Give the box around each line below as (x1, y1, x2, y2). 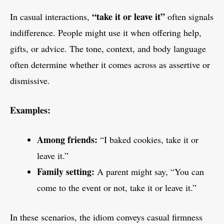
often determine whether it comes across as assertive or (10, 58, 210, 71)
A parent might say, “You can (94, 165, 204, 178)
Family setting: (37, 165, 94, 178)
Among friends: (37, 133, 97, 146)
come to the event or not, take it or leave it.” (37, 181, 196, 194)
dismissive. (10, 74, 50, 87)
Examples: (10, 103, 50, 117)
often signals (165, 10, 213, 23)
